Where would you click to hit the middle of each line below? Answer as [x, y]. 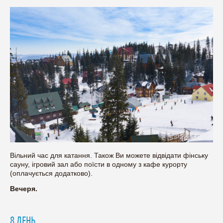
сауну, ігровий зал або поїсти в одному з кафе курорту [99, 164]
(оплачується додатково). [51, 173]
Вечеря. [24, 188]
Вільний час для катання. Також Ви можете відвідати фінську [109, 155]
